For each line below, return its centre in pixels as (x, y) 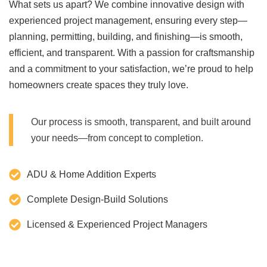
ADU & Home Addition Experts (91, 175)
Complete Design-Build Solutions (97, 200)
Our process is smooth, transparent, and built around (141, 122)
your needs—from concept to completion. (117, 138)
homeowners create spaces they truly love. (99, 85)
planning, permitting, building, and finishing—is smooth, (126, 37)
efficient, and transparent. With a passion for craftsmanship (132, 53)
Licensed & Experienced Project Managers (117, 225)
